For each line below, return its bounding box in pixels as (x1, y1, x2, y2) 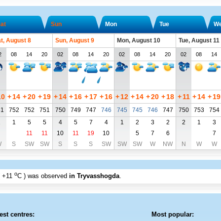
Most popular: (151, 211, 194, 219)
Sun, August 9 (55, 37, 94, 44)
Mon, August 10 (116, 37, 160, 44)
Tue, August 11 (178, 37, 220, 44)
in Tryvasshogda (69, 172, 119, 180)
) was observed (23, 172, 69, 180)
